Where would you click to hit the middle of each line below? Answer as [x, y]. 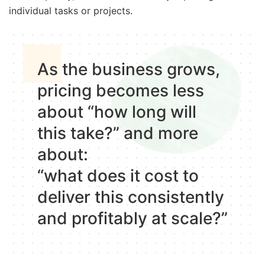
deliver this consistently [131, 197]
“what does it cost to [118, 175]
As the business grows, [129, 69]
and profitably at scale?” [132, 218]
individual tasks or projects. [71, 11]
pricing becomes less [121, 90]
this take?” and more [118, 133]
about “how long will [117, 112]
